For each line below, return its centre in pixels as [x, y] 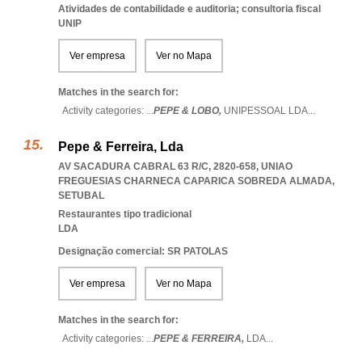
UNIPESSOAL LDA [266, 111]
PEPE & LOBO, [189, 111]
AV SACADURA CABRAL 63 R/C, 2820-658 [157, 166]
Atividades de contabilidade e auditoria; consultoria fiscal [189, 9]
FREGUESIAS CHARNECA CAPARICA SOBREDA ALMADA [195, 181]
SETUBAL [81, 196]
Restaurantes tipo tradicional [125, 214]
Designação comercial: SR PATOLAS [143, 251]
